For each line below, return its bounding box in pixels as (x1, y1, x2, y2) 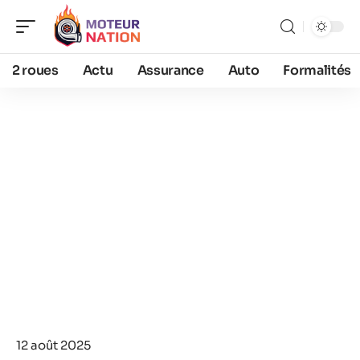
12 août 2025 (16, 337, 91, 353)
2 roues (12, 62, 59, 79)
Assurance (137, 62, 204, 79)
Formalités (283, 62, 352, 79)
